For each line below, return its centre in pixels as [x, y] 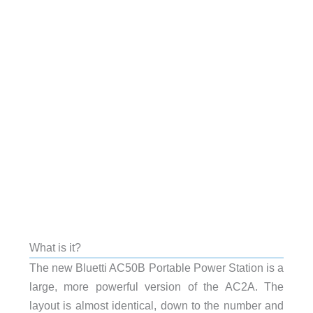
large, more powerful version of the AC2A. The [156, 287]
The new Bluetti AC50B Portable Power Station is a [156, 268]
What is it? [55, 248]
